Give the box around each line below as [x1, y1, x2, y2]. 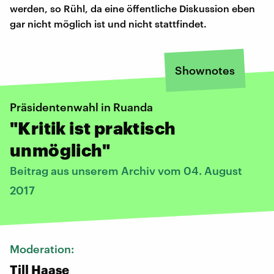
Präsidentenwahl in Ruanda [10, 100, 153, 114]
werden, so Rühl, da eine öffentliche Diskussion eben [10, 2, 255, 14]
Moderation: [10, 242, 76, 256]
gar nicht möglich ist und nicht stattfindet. [10, 17, 207, 29]
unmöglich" [10, 139, 110, 160]
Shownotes [175, 63, 235, 77]
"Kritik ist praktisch [10, 117, 176, 138]
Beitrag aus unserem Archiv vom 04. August [10, 163, 242, 177]
